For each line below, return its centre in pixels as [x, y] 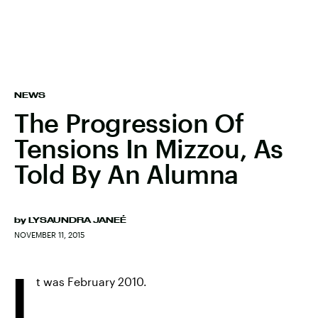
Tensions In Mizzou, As [149, 148]
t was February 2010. [92, 281]
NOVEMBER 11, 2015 [49, 235]
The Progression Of [129, 123]
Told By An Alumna [126, 174]
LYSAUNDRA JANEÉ [77, 220]
